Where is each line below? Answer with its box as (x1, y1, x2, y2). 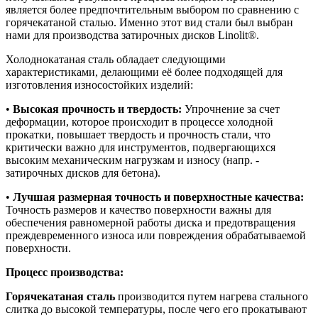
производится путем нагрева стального (115, 290, 308, 302)
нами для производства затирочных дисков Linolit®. (6, 28, 259, 41)
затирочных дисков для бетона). (6, 166, 160, 179)
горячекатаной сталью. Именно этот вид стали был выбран (6, 16, 293, 28)
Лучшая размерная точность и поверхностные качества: (13, 190, 304, 203)
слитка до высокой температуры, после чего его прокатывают (6, 302, 307, 315)
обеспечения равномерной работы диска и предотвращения (6, 216, 295, 229)
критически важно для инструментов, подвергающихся (6, 141, 275, 153)
